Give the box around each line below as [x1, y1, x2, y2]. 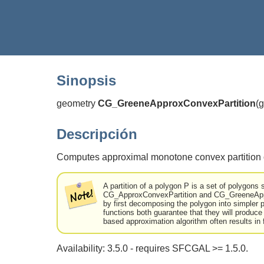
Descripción [57, 126, 137, 142]
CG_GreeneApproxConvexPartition [98, 98, 256, 108]
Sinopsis [57, 72, 116, 88]
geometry [57, 98, 98, 108]
